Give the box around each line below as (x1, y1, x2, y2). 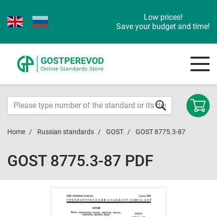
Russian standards (37, 128, 94, 136)
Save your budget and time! (116, 22, 210, 31)
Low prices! (143, 13, 183, 22)
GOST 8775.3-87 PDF (7, 152, 154, 170)
